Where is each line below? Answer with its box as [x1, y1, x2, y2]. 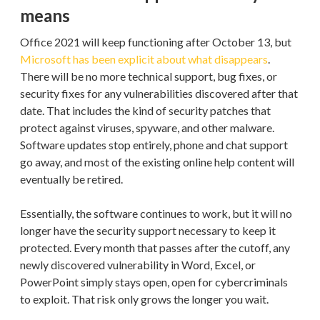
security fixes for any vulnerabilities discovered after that [20, 86, 298, 100]
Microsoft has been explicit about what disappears [20, 51, 268, 66]
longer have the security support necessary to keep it [20, 223, 276, 237]
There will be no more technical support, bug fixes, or [20, 69, 277, 83]
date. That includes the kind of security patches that [20, 103, 271, 117]
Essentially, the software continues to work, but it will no [20, 206, 292, 220]
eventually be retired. [20, 171, 123, 186]
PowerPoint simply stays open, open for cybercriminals [20, 274, 288, 289]
